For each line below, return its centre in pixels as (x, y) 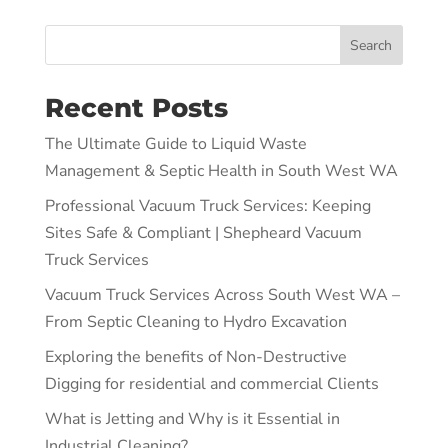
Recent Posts (136, 108)
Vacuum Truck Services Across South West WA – (222, 295)
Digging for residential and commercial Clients (211, 384)
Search (371, 45)
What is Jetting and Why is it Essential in (192, 419)
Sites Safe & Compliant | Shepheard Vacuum (203, 233)
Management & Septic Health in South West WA (221, 171)
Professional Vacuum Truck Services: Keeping (207, 206)
